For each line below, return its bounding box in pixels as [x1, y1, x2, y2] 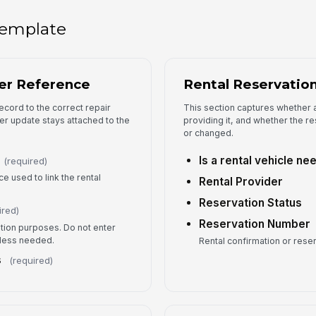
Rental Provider [199, 174, 284, 188]
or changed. [183, 128, 234, 139]
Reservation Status [199, 195, 303, 209]
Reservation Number [199, 217, 311, 231]
